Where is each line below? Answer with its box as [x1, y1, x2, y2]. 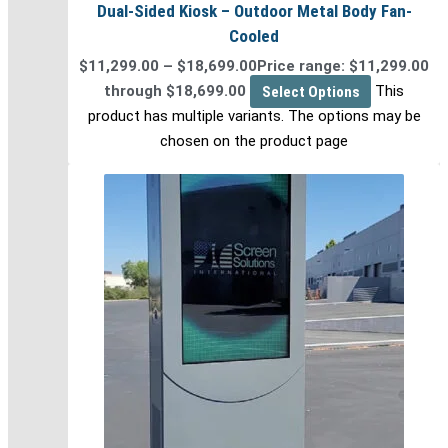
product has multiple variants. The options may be [87, 107, 421, 126]
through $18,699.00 [104, 82, 247, 101]
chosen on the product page [160, 132, 348, 151]
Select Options [261, 82, 360, 101]
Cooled [229, 26, 279, 47]
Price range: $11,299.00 [257, 57, 429, 76]
